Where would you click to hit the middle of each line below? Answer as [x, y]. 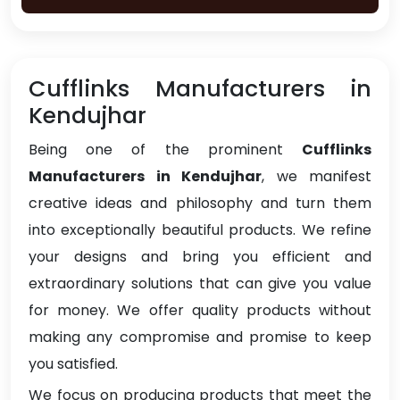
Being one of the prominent [165, 150]
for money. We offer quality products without [200, 311]
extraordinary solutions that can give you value [200, 284]
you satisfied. [73, 364]
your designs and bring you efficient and [200, 257]
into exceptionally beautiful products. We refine [200, 230]
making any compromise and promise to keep [200, 337]
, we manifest [317, 177]
